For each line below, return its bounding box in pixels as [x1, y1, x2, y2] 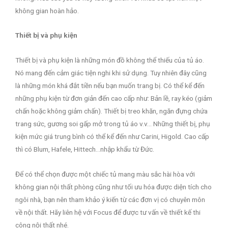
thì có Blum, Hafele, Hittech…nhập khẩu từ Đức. [15, 145, 154, 154]
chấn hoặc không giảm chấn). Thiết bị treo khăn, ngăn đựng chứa [15, 107, 208, 116]
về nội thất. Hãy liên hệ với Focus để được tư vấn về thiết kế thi [15, 208, 201, 217]
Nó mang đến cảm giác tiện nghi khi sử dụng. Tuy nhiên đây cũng [15, 69, 207, 77]
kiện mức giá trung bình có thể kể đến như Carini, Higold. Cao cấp [15, 132, 209, 141]
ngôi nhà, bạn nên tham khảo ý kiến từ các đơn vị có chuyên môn [15, 195, 205, 204]
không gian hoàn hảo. [15, 6, 79, 15]
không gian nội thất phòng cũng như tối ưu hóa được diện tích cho [15, 183, 212, 191]
